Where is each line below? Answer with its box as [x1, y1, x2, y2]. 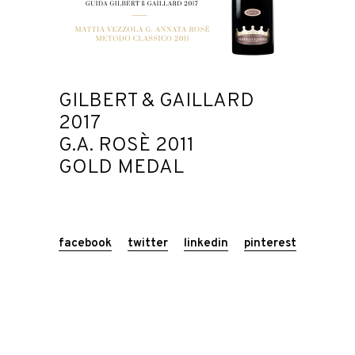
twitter [128, 235, 168, 251]
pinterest [244, 235, 296, 251]
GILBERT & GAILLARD [59, 88, 254, 114]
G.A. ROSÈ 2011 [59, 132, 194, 158]
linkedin [184, 235, 228, 251]
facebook [59, 235, 112, 251]
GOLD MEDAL [59, 155, 184, 181]
